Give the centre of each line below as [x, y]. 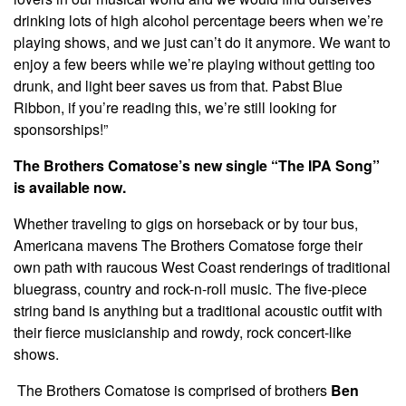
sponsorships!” [61, 130]
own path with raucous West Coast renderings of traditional [202, 267]
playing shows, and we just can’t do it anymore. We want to [202, 43]
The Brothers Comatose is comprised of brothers [174, 391]
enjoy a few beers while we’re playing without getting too [194, 64]
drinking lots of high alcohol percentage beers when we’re [198, 21]
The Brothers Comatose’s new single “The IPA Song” [197, 166]
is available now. [70, 188]
